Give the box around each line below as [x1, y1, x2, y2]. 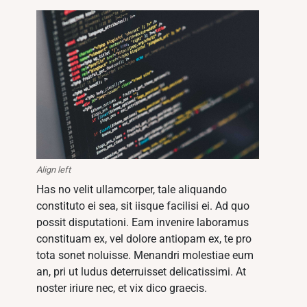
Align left [36, 164, 71, 175]
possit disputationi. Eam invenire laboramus [36, 216, 249, 230]
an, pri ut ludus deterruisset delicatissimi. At [36, 265, 247, 279]
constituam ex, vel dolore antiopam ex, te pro [36, 232, 252, 246]
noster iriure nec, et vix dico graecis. [36, 282, 208, 295]
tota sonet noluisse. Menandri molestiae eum [36, 249, 254, 262]
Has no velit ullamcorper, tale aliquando [36, 183, 228, 197]
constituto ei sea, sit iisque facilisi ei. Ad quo [36, 199, 250, 213]
